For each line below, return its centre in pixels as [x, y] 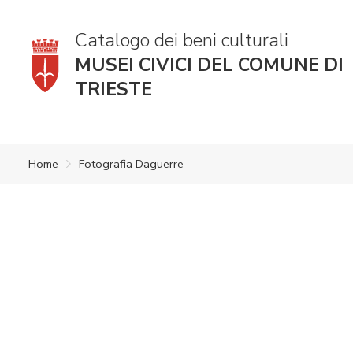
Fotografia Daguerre [131, 163]
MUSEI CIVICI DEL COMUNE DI [209, 65]
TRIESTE [113, 89]
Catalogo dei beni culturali [182, 41]
